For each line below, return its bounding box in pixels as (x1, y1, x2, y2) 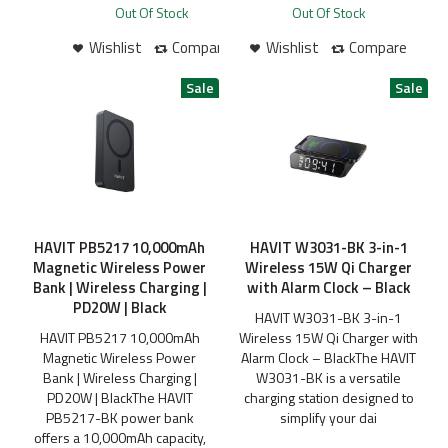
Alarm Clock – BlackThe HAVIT (241, 347, 416, 369)
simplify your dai (280, 407, 377, 429)
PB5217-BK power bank (45, 407, 194, 429)
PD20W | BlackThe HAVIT (46, 387, 193, 409)
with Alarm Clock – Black (246, 276, 411, 300)
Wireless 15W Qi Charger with (239, 327, 418, 349)
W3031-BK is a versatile (256, 367, 401, 389)
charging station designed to (243, 387, 414, 409)
